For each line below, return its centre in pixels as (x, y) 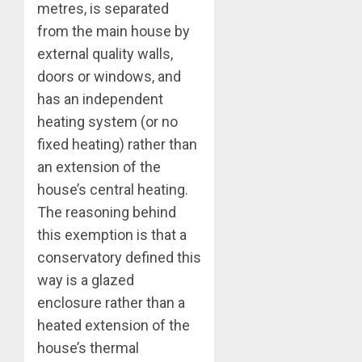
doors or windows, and (109, 77)
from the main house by (114, 32)
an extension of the (99, 167)
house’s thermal (88, 348)
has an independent (100, 99)
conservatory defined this (119, 258)
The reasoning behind (107, 213)
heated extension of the (114, 326)
